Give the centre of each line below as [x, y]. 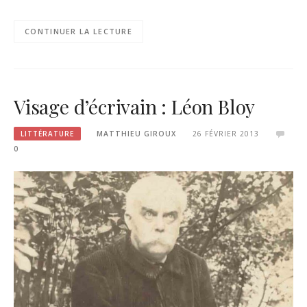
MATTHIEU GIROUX [137, 133]
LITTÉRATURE [47, 133]
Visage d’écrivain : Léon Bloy [135, 106]
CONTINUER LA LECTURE [78, 32]
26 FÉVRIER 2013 [225, 133]
